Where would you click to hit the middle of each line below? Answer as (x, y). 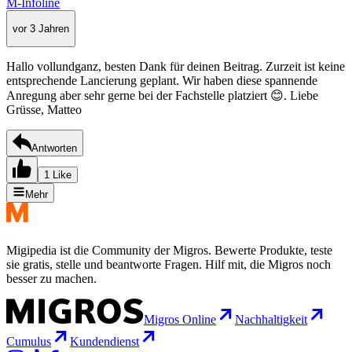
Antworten (54, 148)
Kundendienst (104, 342)
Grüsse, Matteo (44, 110)
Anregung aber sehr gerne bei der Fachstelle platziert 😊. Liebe (162, 96)
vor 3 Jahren (41, 28)
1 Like (58, 175)
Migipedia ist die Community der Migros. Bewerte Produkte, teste (169, 251)
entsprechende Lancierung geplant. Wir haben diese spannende (162, 81)
